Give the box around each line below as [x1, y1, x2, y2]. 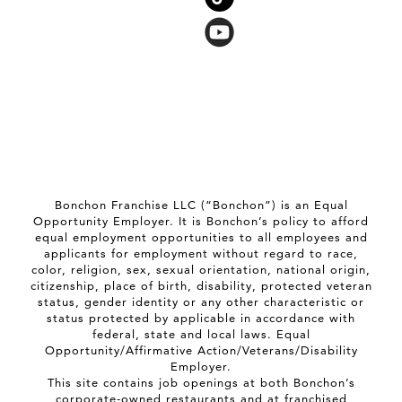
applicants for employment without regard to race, [44, 246, 358, 260]
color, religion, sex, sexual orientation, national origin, [31, 262, 371, 276]
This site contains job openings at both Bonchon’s [47, 375, 355, 389]
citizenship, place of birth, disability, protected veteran [30, 278, 372, 293]
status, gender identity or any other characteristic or [38, 294, 364, 309]
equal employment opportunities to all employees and [34, 230, 368, 244]
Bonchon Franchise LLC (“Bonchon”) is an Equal [54, 197, 348, 212]
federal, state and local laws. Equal [92, 327, 310, 341]
